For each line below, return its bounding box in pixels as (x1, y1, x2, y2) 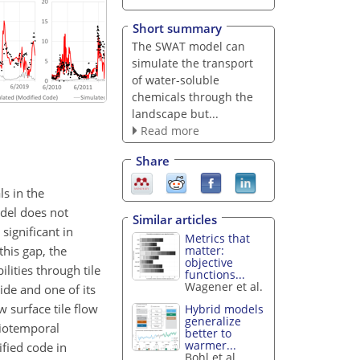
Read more (140, 122, 199, 138)
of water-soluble (131, 72, 219, 88)
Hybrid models (185, 301, 264, 317)
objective (185, 254, 234, 270)
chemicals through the (131, 88, 253, 104)
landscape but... (131, 105, 219, 121)
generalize (185, 313, 242, 329)
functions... (185, 266, 246, 282)
